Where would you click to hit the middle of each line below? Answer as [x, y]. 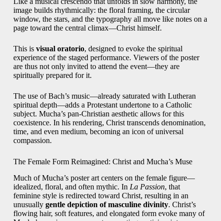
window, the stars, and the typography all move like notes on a [110, 19]
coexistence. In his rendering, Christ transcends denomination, [109, 123]
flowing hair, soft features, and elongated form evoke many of [109, 213]
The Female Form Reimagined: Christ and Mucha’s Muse [103, 162]
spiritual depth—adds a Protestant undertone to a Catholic [102, 105]
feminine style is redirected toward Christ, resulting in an [101, 195]
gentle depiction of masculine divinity [107, 204]
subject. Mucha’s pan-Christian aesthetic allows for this [98, 114]
